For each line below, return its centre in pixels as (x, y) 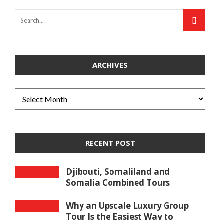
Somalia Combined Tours (118, 182)
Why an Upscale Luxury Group (127, 206)
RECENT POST (110, 143)
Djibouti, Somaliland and (118, 172)
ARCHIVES (110, 65)
